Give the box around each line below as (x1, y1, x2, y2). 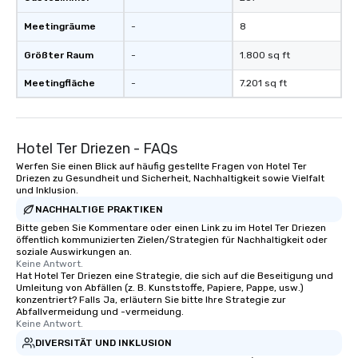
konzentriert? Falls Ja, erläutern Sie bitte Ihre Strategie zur (16, 294, 286, 305)
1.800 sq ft (240, 50, 290, 61)
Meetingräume (24, 21, 96, 32)
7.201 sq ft (240, 78, 287, 89)
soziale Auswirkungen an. (16, 246, 132, 257)
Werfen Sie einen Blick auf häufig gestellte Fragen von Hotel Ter (16, 161, 307, 172)
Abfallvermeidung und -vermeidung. (16, 306, 184, 317)
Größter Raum (24, 50, 93, 61)
